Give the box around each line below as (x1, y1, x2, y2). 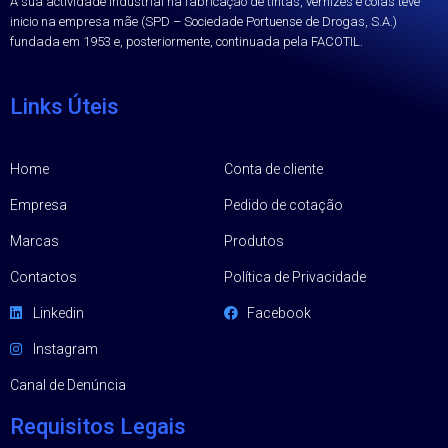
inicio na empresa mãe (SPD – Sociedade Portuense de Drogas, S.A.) (10, 14, 397, 30)
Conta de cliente (224, 161, 323, 178)
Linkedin (32, 305, 84, 322)
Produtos (224, 233, 284, 250)
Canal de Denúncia (10, 377, 126, 394)
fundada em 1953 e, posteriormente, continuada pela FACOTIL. (10, 34, 363, 50)
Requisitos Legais (10, 414, 186, 440)
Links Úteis (10, 94, 119, 120)
